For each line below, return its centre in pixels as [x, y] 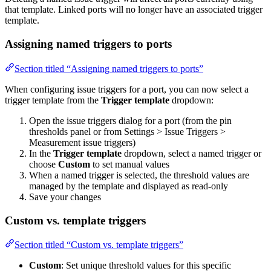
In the [41, 153]
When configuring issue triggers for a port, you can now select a [127, 89]
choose [44, 164]
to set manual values [130, 164]
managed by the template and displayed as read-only [129, 186]
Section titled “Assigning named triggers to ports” [109, 68]
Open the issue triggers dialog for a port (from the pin [130, 120]
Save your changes [65, 197]
